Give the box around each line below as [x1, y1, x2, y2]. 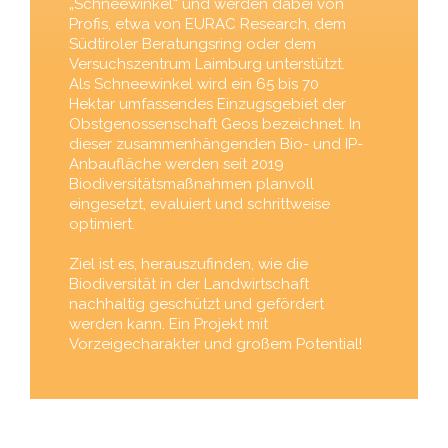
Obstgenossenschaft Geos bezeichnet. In [68, 114, 361, 133]
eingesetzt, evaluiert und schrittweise [68, 194, 330, 213]
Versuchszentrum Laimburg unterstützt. [68, 54, 345, 73]
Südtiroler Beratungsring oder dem [68, 34, 316, 53]
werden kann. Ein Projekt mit [68, 314, 268, 333]
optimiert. [68, 214, 135, 233]
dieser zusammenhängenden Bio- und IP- [68, 134, 363, 153]
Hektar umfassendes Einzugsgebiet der [68, 94, 346, 113]
